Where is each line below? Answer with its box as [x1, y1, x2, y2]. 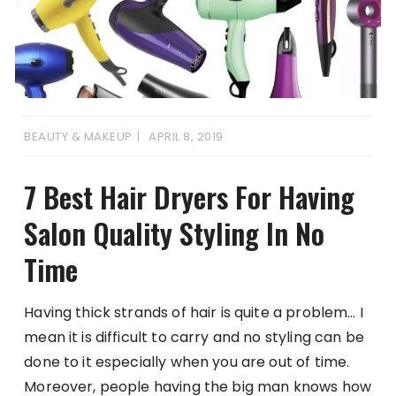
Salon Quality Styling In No [24, 211, 325, 254]
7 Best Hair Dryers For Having [24, 175, 355, 217]
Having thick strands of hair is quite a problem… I [24, 301, 363, 323]
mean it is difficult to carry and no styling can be [24, 326, 364, 347]
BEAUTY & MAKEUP [24, 127, 133, 145]
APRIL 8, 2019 [148, 127, 224, 145]
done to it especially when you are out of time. [24, 351, 350, 372]
